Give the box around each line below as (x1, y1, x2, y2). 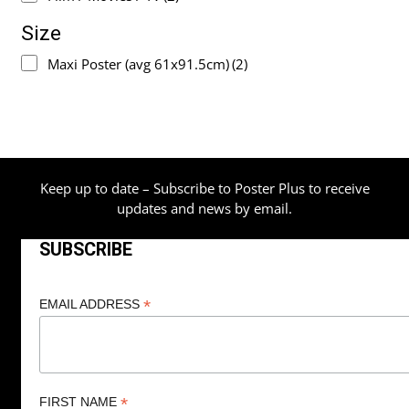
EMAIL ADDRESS (38, 296, 143, 311)
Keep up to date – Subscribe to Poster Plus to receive (39, 179, 370, 198)
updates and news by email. (117, 199, 292, 218)
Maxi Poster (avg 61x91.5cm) (47, 54, 229, 73)
